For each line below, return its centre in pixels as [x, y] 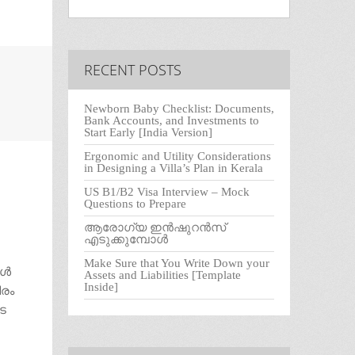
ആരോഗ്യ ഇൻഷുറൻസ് [155, 228]
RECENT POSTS [133, 70]
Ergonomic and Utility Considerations [177, 157]
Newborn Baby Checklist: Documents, [179, 109]
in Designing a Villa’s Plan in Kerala [174, 168]
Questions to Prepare [135, 204]
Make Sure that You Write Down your [177, 263]
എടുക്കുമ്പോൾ [126, 240]
